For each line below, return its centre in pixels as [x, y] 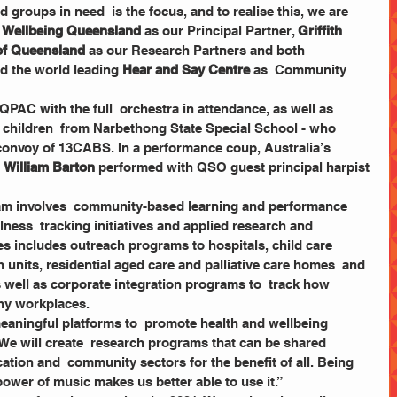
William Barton [49, 167]
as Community [300, 70]
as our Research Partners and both [197, 50]
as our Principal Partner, [219, 31]
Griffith [322, 31]
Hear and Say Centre [186, 70]
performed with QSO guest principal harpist [234, 167]
